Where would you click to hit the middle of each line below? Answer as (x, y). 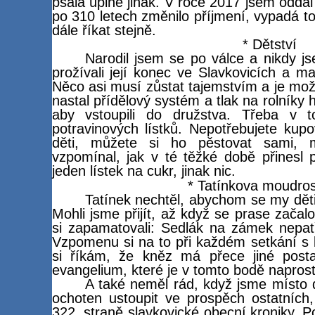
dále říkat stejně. (104, 30)
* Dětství (270, 45)
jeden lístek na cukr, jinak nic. (143, 171)
